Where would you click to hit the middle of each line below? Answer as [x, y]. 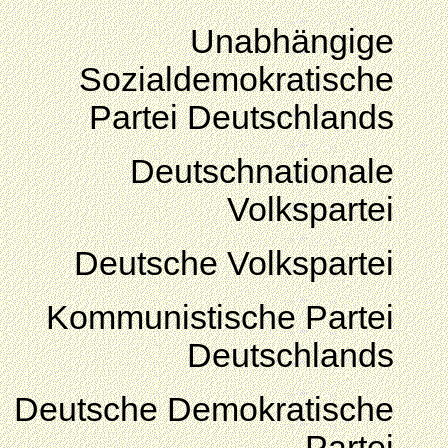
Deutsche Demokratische [204, 409]
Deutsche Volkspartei [234, 263]
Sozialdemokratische [236, 79]
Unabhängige [292, 41]
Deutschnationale [262, 171]
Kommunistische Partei [220, 317]
